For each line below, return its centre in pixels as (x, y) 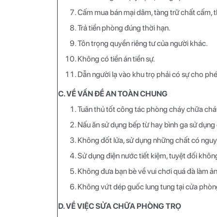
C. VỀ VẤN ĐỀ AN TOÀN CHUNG (113, 93)
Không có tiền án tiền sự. (117, 59)
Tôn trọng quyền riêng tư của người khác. (143, 43)
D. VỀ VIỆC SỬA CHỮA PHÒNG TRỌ (120, 206)
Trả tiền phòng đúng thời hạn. (124, 28)
